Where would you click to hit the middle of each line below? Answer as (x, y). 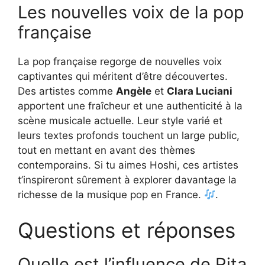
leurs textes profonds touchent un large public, (129, 136)
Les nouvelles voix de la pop (131, 12)
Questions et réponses (127, 230)
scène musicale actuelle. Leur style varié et (120, 121)
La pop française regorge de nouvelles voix (120, 62)
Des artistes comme (67, 91)
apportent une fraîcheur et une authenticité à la (130, 106)
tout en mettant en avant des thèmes (106, 151)
